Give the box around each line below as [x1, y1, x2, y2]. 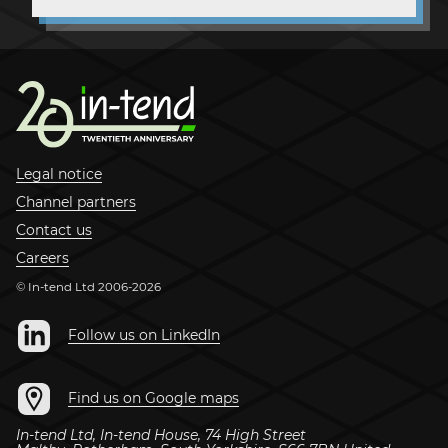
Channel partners [16, 193, 136, 212]
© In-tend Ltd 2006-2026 [16, 280, 161, 295]
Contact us [16, 221, 92, 240]
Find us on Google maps [68, 389, 239, 408]
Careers [16, 249, 69, 268]
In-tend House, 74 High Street [100, 426, 306, 445]
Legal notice [16, 165, 102, 184]
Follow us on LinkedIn [68, 326, 220, 345]
